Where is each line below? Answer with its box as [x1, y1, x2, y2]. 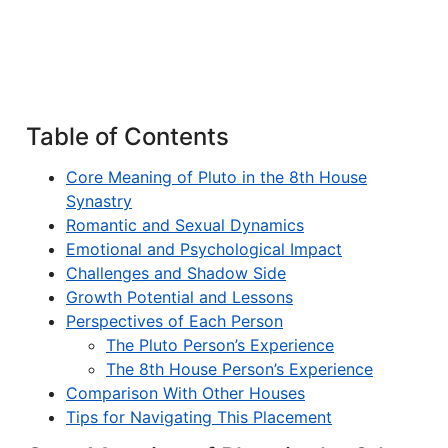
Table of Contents [26, 122, 229, 151]
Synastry [66, 191, 132, 211]
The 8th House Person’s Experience [106, 359, 373, 379]
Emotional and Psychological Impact [66, 239, 342, 259]
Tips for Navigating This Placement [66, 407, 332, 427]
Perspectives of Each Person [66, 311, 283, 331]
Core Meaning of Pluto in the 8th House [66, 167, 367, 187]
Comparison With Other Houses [66, 383, 305, 403]
